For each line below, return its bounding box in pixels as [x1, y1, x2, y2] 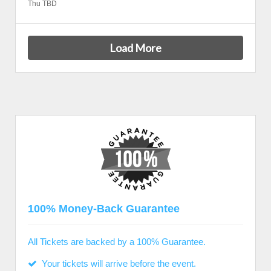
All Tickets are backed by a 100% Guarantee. [28, 237, 206, 247]
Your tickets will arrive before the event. [37, 258, 196, 269]
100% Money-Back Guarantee [28, 203, 180, 215]
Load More [109, 41, 162, 54]
